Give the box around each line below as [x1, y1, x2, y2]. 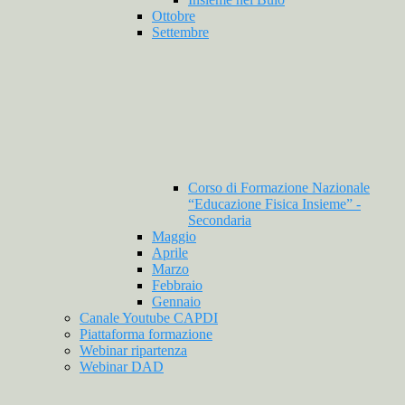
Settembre [152, 24, 209, 41]
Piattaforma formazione [80, 326, 212, 343]
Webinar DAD [80, 359, 164, 375]
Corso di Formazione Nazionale [188, 180, 370, 196]
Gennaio [152, 294, 201, 310]
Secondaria [188, 212, 251, 229]
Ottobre [152, 8, 195, 24]
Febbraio [152, 278, 202, 294]
